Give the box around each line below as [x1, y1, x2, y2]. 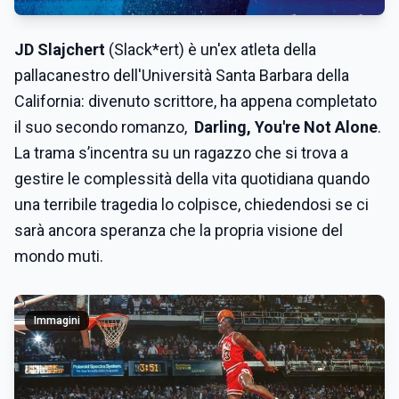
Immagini [34, 314, 80, 327]
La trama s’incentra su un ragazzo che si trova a [14, 143, 348, 162]
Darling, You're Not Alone [194, 118, 378, 136]
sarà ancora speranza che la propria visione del [14, 221, 343, 240]
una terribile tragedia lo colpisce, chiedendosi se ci [14, 195, 369, 214]
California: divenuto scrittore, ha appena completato [14, 92, 377, 110]
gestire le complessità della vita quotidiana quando [14, 169, 370, 188]
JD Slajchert [14, 40, 109, 59]
